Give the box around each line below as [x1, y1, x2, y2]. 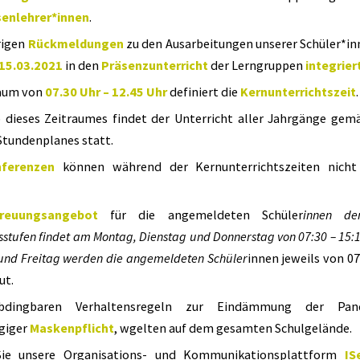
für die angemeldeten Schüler [110, 206, 303, 223]
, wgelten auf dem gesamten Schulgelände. [114, 319, 353, 336]
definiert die [167, 83, 241, 100]
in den [63, 56, 102, 73]
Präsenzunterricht [101, 56, 211, 73]
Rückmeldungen [27, 35, 127, 51]
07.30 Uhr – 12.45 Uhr [45, 83, 168, 100]
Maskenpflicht [30, 319, 115, 336]
